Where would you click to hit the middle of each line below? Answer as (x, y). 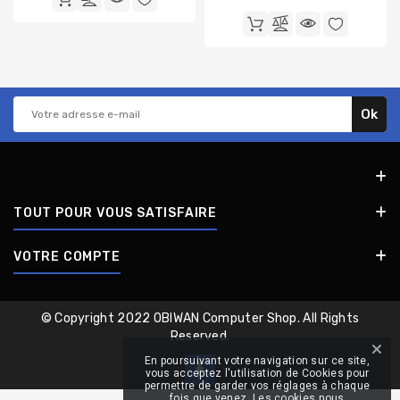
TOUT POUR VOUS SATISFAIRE (115, 212)
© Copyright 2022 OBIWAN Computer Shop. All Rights (200, 318)
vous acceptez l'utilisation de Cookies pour (257, 373)
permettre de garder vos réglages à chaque (257, 386)
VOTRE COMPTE (67, 256)
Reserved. (200, 336)
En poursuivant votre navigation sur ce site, (257, 361)
